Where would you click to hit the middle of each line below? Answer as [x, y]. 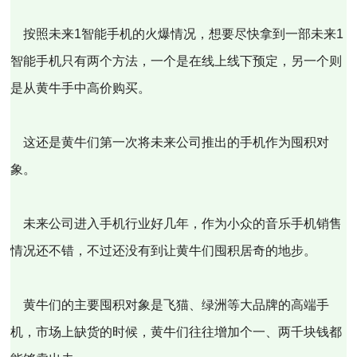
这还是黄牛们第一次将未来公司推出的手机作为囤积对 [170, 142]
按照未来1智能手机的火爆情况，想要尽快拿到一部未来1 [177, 34]
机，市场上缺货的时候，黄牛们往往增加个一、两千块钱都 [177, 332]
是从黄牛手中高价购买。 [81, 88]
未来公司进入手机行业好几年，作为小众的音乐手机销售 [177, 224]
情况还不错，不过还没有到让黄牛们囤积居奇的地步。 [164, 251]
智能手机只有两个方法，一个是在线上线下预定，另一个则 [177, 61]
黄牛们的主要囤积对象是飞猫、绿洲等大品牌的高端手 [170, 305]
